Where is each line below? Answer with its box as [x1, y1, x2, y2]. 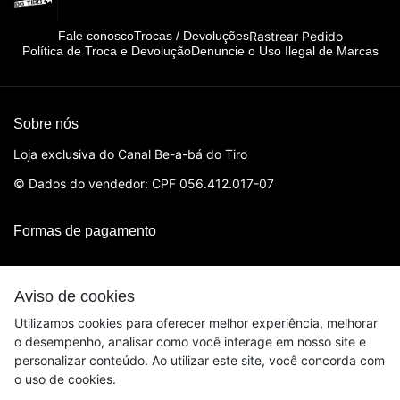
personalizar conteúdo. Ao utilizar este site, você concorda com [14, 353, 385, 368]
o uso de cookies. [14, 371, 116, 387]
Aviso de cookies [14, 287, 135, 305]
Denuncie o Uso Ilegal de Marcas [190, 43, 379, 58]
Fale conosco [57, 29, 134, 44]
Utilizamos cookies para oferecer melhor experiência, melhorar [14, 315, 378, 330]
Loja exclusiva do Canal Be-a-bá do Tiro [13, 146, 247, 162]
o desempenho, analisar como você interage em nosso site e [14, 334, 366, 349]
